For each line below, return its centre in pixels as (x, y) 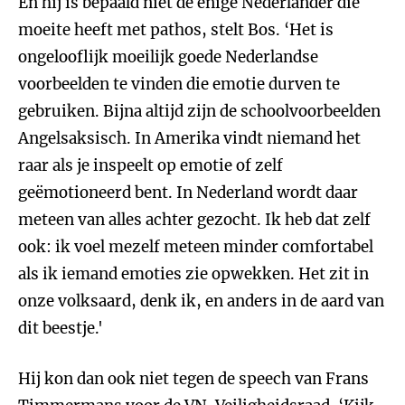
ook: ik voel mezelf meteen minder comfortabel (196, 247)
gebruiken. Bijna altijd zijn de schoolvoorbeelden (199, 111)
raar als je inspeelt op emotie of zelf (151, 165)
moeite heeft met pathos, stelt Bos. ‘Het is (176, 30)
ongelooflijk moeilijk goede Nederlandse (168, 57)
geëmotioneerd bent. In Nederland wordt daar (188, 193)
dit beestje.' (61, 328)
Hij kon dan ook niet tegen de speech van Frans (193, 379)
